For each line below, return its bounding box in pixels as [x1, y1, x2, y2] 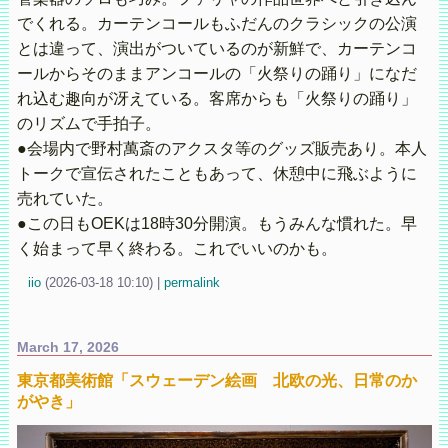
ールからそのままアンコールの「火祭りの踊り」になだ [16, 64, 417, 82]
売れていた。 [16, 189, 113, 207]
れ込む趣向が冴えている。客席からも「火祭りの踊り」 [16, 89, 417, 107]
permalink [163, 274, 220, 290]
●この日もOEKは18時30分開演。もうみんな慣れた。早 [16, 214, 417, 232]
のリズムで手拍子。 [16, 114, 161, 132]
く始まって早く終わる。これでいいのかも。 [16, 239, 337, 257]
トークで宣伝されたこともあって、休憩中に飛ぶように [16, 164, 417, 182]
